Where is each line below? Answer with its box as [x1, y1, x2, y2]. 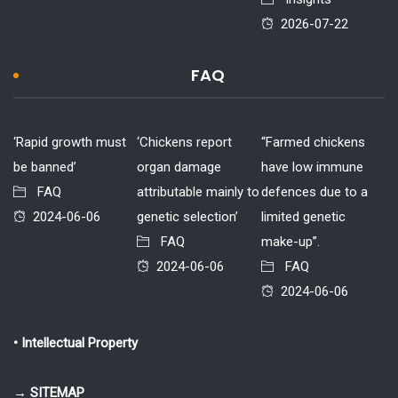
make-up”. [260, 233, 320, 250]
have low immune [260, 158, 363, 175]
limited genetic [260, 208, 346, 225]
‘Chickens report [137, 133, 233, 150]
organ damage [137, 158, 222, 175]
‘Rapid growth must [13, 133, 126, 150]
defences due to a [260, 183, 368, 200]
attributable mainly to [137, 183, 260, 200]
